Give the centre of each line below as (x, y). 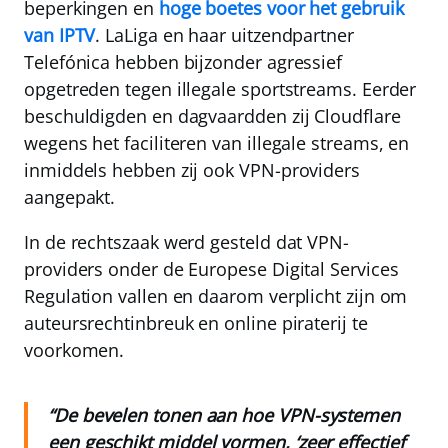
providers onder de (106, 269)
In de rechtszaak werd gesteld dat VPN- (186, 242)
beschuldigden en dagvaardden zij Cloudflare (212, 116)
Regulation (69, 296)
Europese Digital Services (293, 269)
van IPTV (60, 35)
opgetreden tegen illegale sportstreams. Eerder (220, 89)
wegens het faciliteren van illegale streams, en (217, 143)
